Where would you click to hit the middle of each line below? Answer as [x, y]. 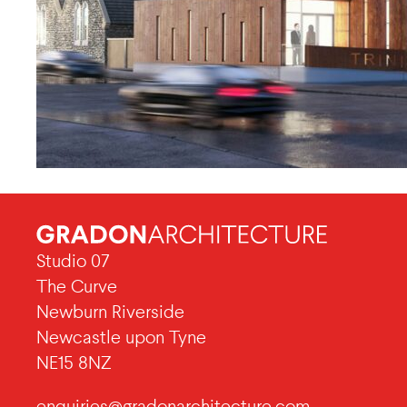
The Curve [77, 287]
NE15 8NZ [74, 363]
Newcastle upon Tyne [121, 338]
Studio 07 [73, 262]
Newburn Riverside [110, 313]
